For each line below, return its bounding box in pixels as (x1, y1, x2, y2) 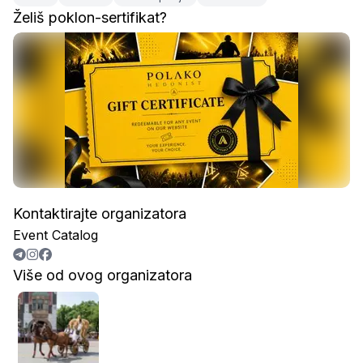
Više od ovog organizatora (13, 267, 192, 284)
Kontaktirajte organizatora (13, 205, 186, 222)
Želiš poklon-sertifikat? (13, 9, 167, 26)
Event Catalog (13, 227, 98, 243)
